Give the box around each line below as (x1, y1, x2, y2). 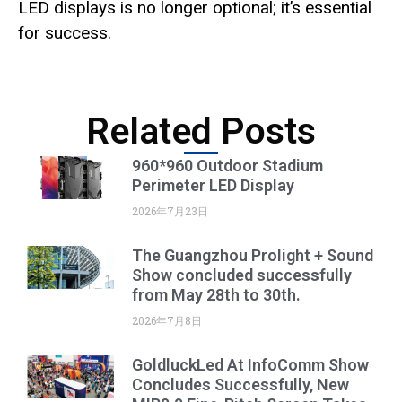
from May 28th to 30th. (132, 284, 301, 304)
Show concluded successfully (132, 265, 352, 284)
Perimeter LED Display (132, 175, 294, 195)
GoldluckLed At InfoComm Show (132, 354, 369, 374)
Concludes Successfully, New (132, 374, 349, 394)
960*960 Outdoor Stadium (132, 155, 323, 175)
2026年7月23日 (132, 203, 208, 218)
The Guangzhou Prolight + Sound (132, 245, 373, 265)
